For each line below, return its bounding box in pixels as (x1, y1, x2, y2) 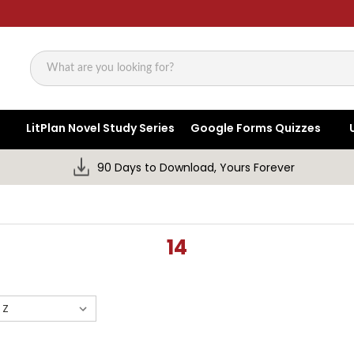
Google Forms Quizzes (190, 120, 322, 137)
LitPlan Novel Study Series (26, 120, 175, 137)
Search (30, 68, 70, 85)
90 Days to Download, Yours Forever (97, 160, 296, 176)
